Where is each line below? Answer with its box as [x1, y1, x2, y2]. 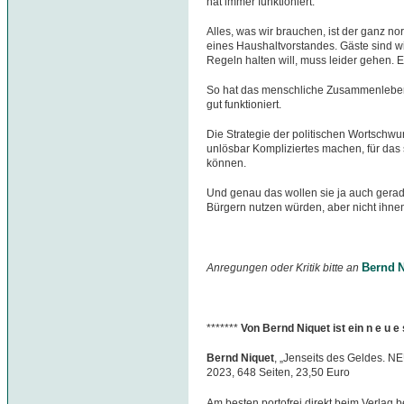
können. [207, 157, 246, 170]
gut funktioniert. [207, 98, 281, 112]
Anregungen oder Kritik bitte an [207, 262, 362, 274]
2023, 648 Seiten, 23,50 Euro [207, 365, 350, 379]
